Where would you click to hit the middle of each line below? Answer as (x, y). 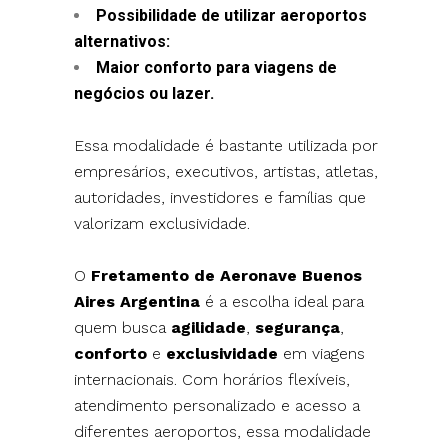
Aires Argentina (137, 301)
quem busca (123, 327)
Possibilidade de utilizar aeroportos (232, 15)
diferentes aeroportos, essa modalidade (223, 431)
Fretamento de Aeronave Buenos (227, 275)
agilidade (209, 327)
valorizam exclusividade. (162, 223)
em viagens (322, 353)
